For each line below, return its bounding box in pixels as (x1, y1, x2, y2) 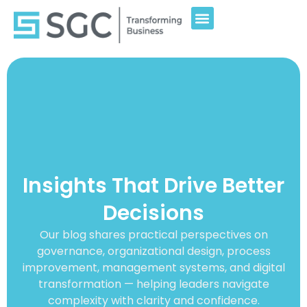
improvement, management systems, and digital (22, 260, 285, 276)
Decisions (103, 199, 204, 228)
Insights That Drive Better (23, 171, 284, 201)
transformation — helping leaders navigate (38, 276, 269, 293)
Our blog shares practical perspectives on (39, 227, 268, 243)
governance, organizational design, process (36, 243, 271, 260)
